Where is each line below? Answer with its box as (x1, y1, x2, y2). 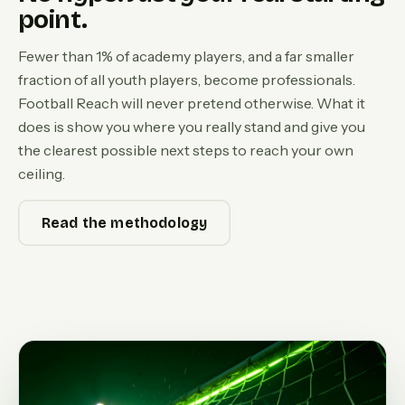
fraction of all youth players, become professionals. (18, 71, 355, 89)
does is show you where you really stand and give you (18, 118, 365, 137)
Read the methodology (42, 214, 208, 232)
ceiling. (18, 165, 65, 184)
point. (18, 5, 88, 36)
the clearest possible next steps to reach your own (18, 141, 353, 160)
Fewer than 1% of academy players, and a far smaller (18, 47, 354, 66)
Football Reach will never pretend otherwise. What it (18, 94, 365, 113)
